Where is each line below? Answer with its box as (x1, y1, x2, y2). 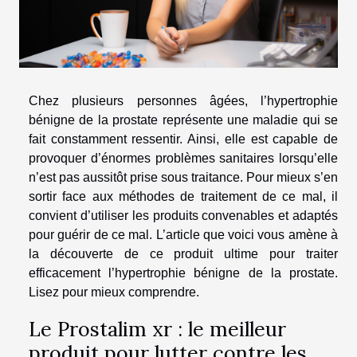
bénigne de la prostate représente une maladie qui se (29, 113, 338, 127)
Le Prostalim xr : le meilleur (29, 316, 286, 343)
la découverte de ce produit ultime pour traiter (29, 247, 338, 261)
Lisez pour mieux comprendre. (29, 285, 199, 300)
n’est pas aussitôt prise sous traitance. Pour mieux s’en (29, 171, 338, 185)
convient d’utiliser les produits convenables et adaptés (29, 209, 338, 223)
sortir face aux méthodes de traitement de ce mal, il (29, 190, 338, 204)
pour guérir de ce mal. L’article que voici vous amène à (29, 228, 338, 242)
